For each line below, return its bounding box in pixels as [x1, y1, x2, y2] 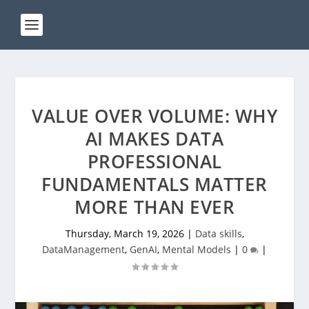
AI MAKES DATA [85, 126, 224, 151]
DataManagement [42, 243, 125, 256]
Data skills [195, 227, 242, 240]
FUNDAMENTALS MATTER [41, 172, 268, 197]
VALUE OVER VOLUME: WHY [32, 103, 277, 128]
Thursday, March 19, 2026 [65, 227, 184, 240]
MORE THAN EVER [74, 195, 235, 219]
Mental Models [162, 243, 231, 256]
